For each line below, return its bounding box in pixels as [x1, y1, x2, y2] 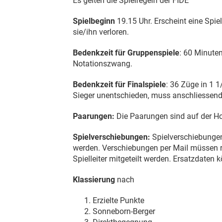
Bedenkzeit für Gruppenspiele [73, 48, 179, 57]
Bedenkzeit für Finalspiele [73, 80, 166, 89]
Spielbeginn [73, 16, 115, 26]
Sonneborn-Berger [93, 207, 155, 216]
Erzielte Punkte [93, 196, 144, 205]
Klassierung [73, 175, 117, 184]
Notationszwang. [73, 59, 132, 68]
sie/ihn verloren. [73, 27, 129, 37]
